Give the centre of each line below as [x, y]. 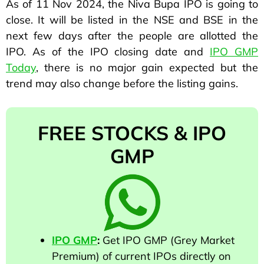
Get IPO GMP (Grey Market [167, 240]
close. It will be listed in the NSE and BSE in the [132, 20]
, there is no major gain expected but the [147, 68]
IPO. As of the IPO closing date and [108, 52]
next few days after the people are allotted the [132, 36]
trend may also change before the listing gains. [122, 84]
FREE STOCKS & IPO [132, 133]
